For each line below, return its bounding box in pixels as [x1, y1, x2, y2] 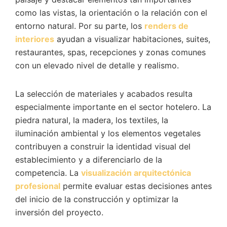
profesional [15, 181, 60, 192]
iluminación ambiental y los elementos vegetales [15, 128, 201, 139]
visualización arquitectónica [81, 168, 191, 178]
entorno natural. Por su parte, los [15, 21, 144, 31]
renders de [144, 21, 188, 31]
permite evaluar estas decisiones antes [60, 181, 212, 192]
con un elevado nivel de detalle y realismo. [15, 60, 179, 71]
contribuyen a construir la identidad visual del [15, 141, 191, 152]
